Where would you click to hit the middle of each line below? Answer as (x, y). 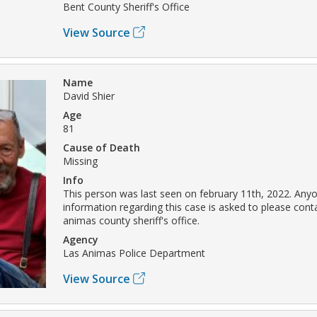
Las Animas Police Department (134, 253)
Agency (81, 239)
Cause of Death (102, 147)
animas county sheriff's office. (131, 220)
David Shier (89, 96)
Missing (80, 161)
